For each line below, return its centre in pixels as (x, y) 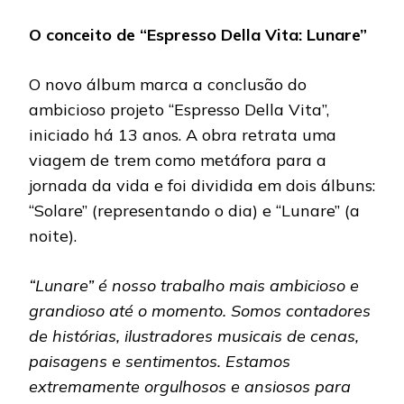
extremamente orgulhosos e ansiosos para (190, 387)
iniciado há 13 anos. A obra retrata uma (183, 135)
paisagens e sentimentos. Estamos (160, 362)
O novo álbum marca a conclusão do (168, 85)
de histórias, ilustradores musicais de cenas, (194, 336)
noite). (53, 236)
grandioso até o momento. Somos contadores (200, 311)
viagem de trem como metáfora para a (178, 161)
